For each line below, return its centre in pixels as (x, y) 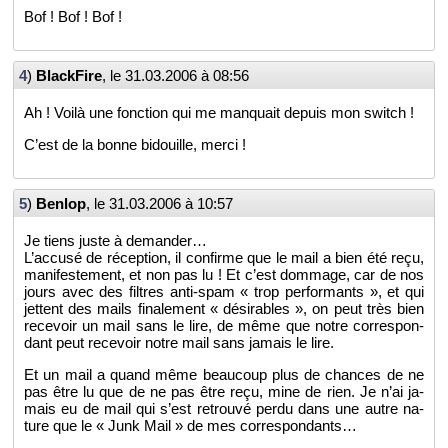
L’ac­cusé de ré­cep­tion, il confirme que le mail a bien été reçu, (224, 257)
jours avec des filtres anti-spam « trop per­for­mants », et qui (224, 291)
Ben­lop (61, 204)
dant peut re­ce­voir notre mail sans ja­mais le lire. (179, 342)
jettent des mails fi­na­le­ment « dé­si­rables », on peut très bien (224, 308)
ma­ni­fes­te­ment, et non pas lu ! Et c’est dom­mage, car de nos (224, 274)
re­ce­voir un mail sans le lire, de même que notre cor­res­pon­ (224, 325)
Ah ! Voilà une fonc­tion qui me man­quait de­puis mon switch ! (219, 113)
